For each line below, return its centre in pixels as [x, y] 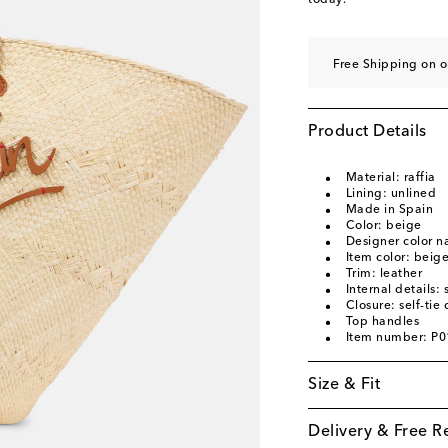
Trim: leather [383, 274]
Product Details [367, 132]
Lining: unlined [390, 194]
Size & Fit [344, 385]
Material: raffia [390, 178]
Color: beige [383, 226]
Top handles [382, 322]
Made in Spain [389, 210]
